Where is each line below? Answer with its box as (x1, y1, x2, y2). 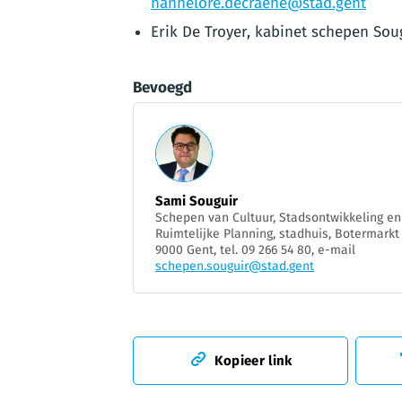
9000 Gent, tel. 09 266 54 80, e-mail (155, 241, 355, 258)
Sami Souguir (155, 192, 238, 209)
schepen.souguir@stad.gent (155, 258, 314, 274)
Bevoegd (133, 77, 192, 97)
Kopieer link (214, 352, 293, 369)
